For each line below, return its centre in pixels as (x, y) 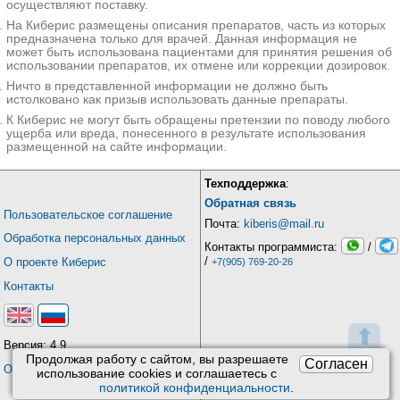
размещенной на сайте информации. (116, 147)
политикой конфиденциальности (194, 388)
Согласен (337, 363)
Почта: (224, 224)
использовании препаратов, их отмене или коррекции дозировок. (198, 65)
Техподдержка (245, 183)
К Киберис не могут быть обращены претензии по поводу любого (198, 121)
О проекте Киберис (54, 262)
